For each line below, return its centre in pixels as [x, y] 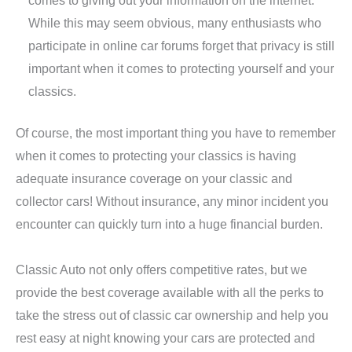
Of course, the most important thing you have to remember [176, 133]
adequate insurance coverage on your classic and [154, 179]
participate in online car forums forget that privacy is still [182, 45]
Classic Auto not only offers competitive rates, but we [161, 270]
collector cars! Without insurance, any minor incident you [172, 202]
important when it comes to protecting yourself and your [181, 68]
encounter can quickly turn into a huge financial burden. [169, 224]
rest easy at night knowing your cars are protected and [165, 338]
